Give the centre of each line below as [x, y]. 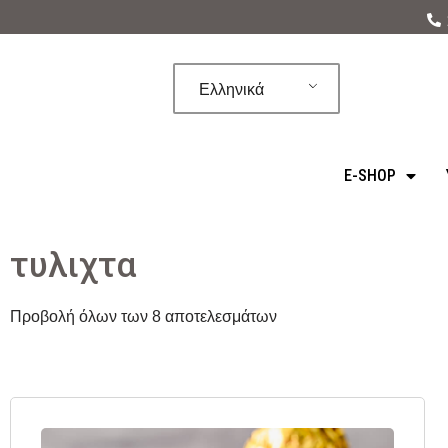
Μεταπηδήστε [63, 55]
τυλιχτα [73, 265]
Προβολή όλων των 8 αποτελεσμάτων [143, 316]
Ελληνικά [232, 89]
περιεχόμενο [59, 109]
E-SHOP [369, 175]
